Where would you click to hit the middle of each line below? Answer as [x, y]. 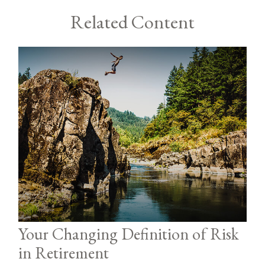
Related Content [132, 22]
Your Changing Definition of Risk [129, 233]
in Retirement [64, 252]
